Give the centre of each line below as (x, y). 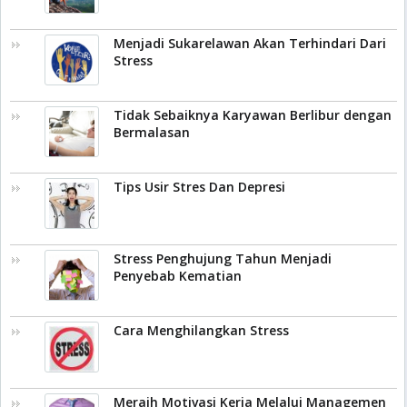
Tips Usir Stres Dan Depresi (199, 187)
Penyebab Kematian (178, 276)
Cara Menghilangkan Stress (201, 330)
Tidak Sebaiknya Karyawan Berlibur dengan (253, 115)
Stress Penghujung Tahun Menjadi (223, 258)
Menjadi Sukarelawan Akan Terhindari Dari (250, 43)
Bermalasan (152, 132)
